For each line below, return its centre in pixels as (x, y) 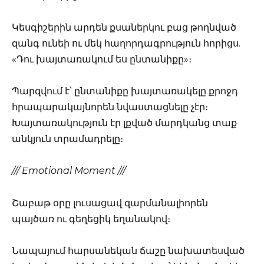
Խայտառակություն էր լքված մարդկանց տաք (124, 123)
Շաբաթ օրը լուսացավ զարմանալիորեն (110, 203)
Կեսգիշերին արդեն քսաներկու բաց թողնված (124, 28)
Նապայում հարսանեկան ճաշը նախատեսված (128, 250)
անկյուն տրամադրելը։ (67, 139)
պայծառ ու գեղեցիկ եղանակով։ (91, 219)
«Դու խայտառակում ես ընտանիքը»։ (102, 60)
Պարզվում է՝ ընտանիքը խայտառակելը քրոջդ (125, 91)
